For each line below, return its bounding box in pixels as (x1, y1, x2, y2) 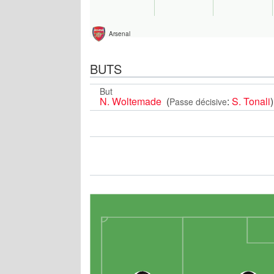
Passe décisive (169, 95, 227, 108)
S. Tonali (232, 94, 270, 108)
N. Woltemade (100, 94, 164, 108)
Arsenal (109, 29, 130, 39)
